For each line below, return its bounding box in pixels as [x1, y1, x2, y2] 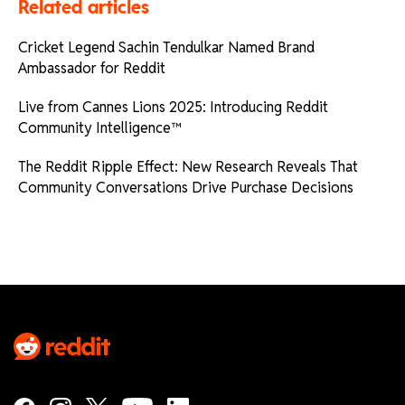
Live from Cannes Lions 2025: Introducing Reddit [18, 97, 328, 117]
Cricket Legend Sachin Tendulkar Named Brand [18, 37, 315, 57]
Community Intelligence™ [18, 118, 181, 137]
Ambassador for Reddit [18, 58, 165, 78]
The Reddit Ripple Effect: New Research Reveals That [18, 156, 358, 176]
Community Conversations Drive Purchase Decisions [18, 177, 353, 197]
